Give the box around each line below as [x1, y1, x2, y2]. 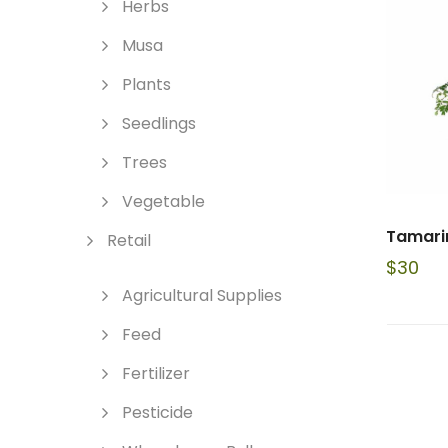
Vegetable [122, 190, 205, 213]
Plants [122, 73, 171, 96]
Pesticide [122, 401, 193, 424]
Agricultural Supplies [122, 284, 282, 307]
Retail [107, 229, 151, 252]
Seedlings [122, 112, 196, 135]
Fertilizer [122, 362, 190, 385]
